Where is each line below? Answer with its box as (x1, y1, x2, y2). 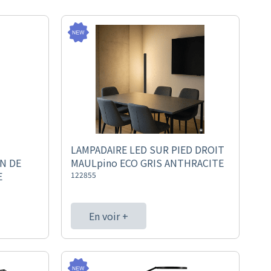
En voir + (88, 209, 128, 223)
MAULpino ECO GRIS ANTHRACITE (70, 155, 224, 170)
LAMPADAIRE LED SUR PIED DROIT (70, 142, 224, 157)
